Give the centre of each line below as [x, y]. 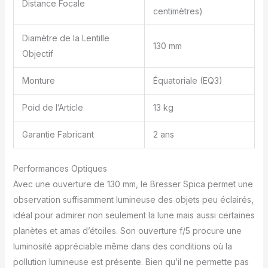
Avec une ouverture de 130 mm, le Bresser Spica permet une [133, 184]
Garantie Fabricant [58, 135]
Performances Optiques [60, 169]
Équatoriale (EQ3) [188, 81]
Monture [38, 81]
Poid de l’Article [52, 108]
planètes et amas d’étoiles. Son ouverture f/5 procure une [127, 231]
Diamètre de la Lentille [66, 38]
